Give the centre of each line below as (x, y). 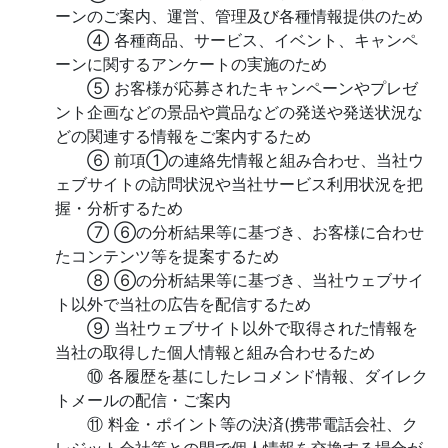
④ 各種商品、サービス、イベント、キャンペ (236, 40)
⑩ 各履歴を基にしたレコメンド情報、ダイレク (241, 376)
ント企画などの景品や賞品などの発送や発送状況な (239, 112)
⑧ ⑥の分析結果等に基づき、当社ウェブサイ (239, 280)
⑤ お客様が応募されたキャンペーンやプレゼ (236, 88)
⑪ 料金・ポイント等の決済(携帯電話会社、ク (236, 424)
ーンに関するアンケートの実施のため (191, 64)
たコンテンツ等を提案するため (167, 256)
